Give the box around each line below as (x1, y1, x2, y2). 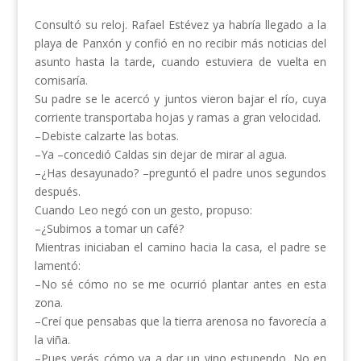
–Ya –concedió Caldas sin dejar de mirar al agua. (34, 147, 287, 163)
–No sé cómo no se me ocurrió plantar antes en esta (34, 276, 327, 293)
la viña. (34, 332, 70, 348)
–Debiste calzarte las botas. (34, 128, 179, 144)
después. (34, 184, 81, 200)
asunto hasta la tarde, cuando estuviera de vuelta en (34, 54, 327, 70)
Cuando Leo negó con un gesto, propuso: (34, 202, 252, 218)
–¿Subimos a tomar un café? (34, 221, 184, 237)
